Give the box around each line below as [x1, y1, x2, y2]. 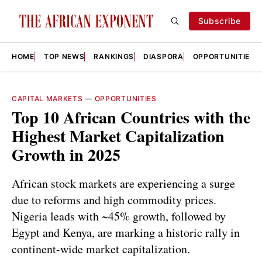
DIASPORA [143, 52, 184, 61]
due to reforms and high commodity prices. [12, 191, 216, 208]
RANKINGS [94, 52, 135, 61]
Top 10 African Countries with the [12, 105, 250, 129]
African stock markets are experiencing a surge [12, 175, 235, 191]
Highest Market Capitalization [12, 124, 225, 148]
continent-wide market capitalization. [12, 240, 190, 257]
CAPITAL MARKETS [12, 94, 83, 103]
